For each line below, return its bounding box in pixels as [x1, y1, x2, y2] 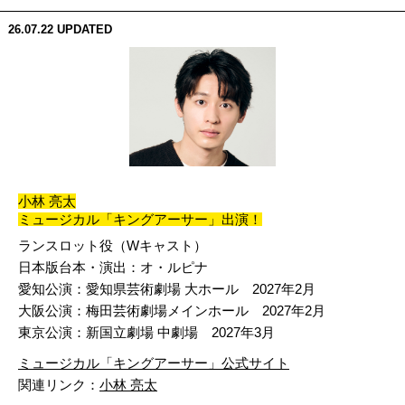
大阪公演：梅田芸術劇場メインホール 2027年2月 [18, 302, 325, 318]
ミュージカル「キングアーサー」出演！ [18, 211, 262, 227]
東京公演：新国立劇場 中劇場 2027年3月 [18, 324, 275, 340]
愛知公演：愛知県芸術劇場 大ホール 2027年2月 [18, 280, 316, 297]
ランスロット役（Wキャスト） [18, 237, 207, 253]
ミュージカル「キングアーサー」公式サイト [18, 354, 289, 371]
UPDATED [56, 22, 112, 36]
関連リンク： [18, 376, 99, 392]
